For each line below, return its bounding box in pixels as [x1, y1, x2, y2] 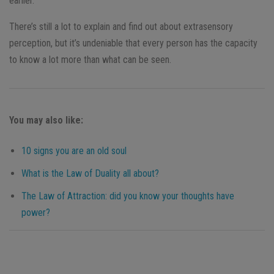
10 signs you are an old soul [21, 144, 127, 157]
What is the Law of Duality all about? [21, 167, 159, 179]
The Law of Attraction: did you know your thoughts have [21, 190, 234, 202]
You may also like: [9, 114, 83, 126]
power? [21, 206, 50, 218]
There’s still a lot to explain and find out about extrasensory [9, 20, 233, 32]
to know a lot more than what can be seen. [9, 53, 171, 65]
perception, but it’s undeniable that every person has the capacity [9, 37, 257, 49]
